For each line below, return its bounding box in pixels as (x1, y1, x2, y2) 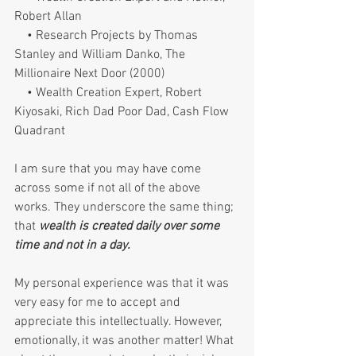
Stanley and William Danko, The (14, 46, 188, 63)
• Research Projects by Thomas (14, 27, 27, 44)
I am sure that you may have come (14, 161, 204, 177)
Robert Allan (14, 8, 82, 25)
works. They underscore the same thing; (14, 199, 237, 215)
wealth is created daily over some (39, 218, 222, 234)
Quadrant (14, 122, 65, 139)
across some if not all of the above (14, 180, 203, 196)
